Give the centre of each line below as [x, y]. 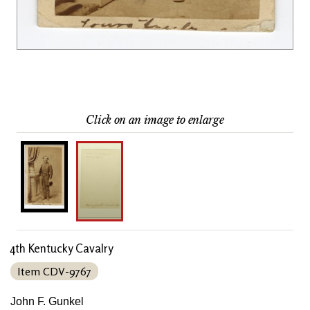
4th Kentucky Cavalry [62, 248]
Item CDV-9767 [54, 271]
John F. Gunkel [47, 301]
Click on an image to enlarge [155, 119]
